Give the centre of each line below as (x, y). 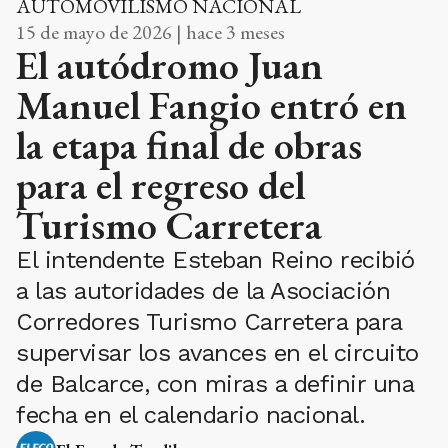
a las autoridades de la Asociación (203, 290)
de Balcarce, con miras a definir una (214, 383)
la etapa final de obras (189, 144)
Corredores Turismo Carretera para (209, 321)
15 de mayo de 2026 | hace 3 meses (150, 31)
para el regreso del (160, 184)
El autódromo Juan (169, 64)
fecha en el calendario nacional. (190, 414)
